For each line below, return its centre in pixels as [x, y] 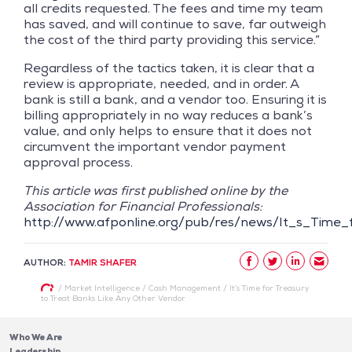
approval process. [78, 162]
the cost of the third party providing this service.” [172, 39]
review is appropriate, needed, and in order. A [161, 83]
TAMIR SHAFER [103, 262]
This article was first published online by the [156, 190]
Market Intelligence [102, 288]
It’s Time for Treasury [269, 288]
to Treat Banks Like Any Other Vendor [113, 298]
